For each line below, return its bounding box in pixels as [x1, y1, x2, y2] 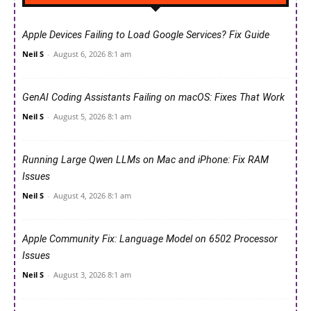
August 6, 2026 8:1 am [53, 48, 131, 59]
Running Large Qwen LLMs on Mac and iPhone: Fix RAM [22, 153, 269, 166]
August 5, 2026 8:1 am [53, 110, 131, 121]
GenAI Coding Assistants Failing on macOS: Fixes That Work [22, 91, 285, 103]
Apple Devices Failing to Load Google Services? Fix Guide [22, 28, 269, 41]
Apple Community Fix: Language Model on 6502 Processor [22, 233, 278, 245]
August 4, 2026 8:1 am [53, 190, 131, 201]
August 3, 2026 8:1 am [53, 269, 131, 280]
